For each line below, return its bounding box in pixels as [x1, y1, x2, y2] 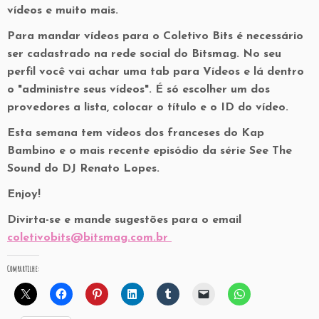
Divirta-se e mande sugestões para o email [7, 214, 241, 226]
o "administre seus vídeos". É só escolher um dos [7, 84, 270, 95]
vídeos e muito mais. [7, 5, 118, 16]
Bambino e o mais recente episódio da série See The [7, 145, 292, 157]
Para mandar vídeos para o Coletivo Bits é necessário [7, 31, 303, 42]
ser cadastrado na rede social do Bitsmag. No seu [7, 48, 281, 60]
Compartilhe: [7, 263, 39, 274]
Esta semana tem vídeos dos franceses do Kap [7, 127, 264, 139]
